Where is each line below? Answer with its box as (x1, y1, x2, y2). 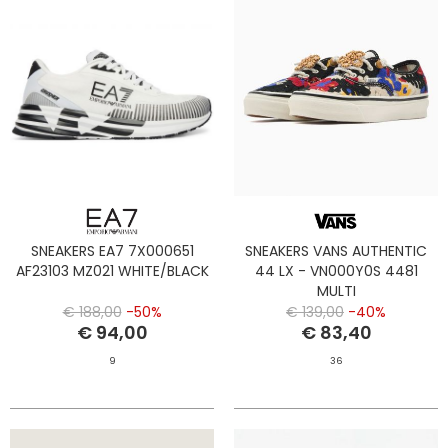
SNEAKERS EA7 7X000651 (30, 240, 194, 261)
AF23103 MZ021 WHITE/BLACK (15, 260, 209, 281)
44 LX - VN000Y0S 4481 (254, 260, 418, 281)
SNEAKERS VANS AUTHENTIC (245, 240, 427, 261)
